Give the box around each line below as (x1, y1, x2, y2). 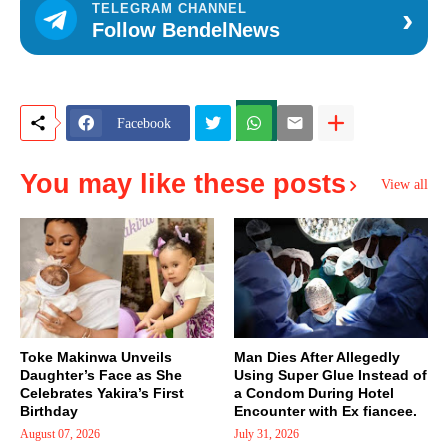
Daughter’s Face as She (20, 367, 182, 384)
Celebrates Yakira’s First (20, 385, 184, 402)
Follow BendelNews (92, 18, 280, 41)
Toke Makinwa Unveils (20, 349, 172, 366)
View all (381, 176, 428, 192)
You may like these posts (20, 169, 346, 200)
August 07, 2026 (20, 427, 100, 442)
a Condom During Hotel (234, 385, 394, 402)
